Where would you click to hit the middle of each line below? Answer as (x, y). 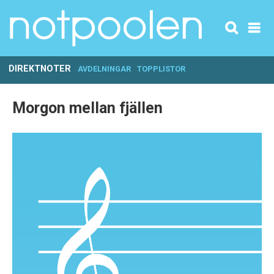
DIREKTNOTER (40, 69)
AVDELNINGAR (104, 69)
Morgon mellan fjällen (87, 108)
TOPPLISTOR (161, 69)
